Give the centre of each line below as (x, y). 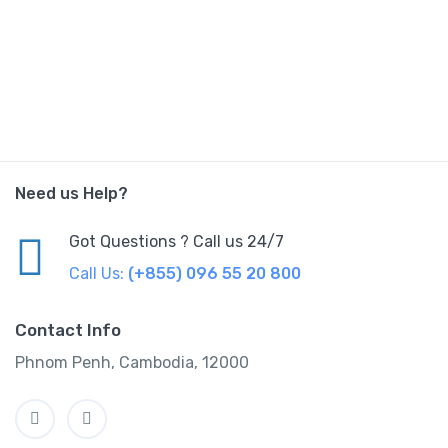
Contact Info (68, 330)
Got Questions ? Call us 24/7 (176, 242)
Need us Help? (71, 194)
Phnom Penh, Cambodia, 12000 (132, 363)
